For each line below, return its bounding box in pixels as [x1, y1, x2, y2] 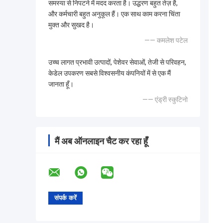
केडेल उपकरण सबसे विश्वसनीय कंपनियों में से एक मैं [48, 69, 171, 78]
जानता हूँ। [48, 80, 74, 89]
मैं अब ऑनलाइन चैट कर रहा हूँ [55, 136, 148, 147]
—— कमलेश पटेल [144, 36, 188, 45]
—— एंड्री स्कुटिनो [142, 96, 188, 104]
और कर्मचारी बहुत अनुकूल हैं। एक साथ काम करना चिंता [48, 10, 180, 18]
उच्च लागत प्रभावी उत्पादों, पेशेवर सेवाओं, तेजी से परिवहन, [48, 58, 186, 67]
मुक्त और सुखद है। [48, 21, 94, 29]
